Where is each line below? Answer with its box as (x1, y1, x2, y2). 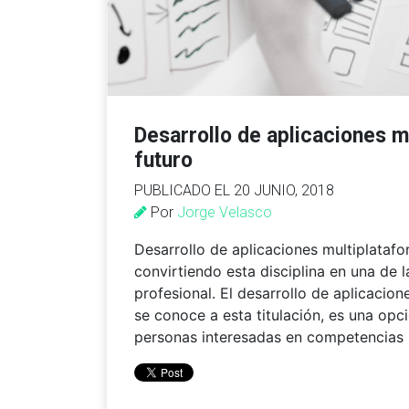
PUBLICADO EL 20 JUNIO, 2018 (134, 182, 334, 200)
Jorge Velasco (177, 204, 272, 222)
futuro (134, 148, 193, 173)
